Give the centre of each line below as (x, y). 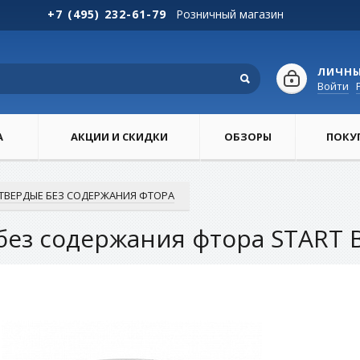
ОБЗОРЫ (248, 137)
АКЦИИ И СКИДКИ (119, 137)
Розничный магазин (230, 14)
